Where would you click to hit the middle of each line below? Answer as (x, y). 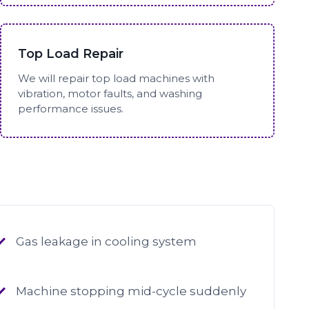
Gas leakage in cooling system (106, 241)
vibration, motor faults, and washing (110, 93)
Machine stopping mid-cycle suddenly (131, 291)
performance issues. (71, 108)
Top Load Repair (71, 53)
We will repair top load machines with (117, 78)
